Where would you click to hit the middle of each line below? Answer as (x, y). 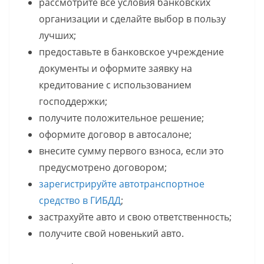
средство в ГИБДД (80, 200)
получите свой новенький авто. (111, 233)
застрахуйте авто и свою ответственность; (135, 217)
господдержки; (73, 101)
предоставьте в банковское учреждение (131, 52)
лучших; (57, 35)
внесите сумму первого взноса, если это (131, 151)
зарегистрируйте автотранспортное (122, 184)
